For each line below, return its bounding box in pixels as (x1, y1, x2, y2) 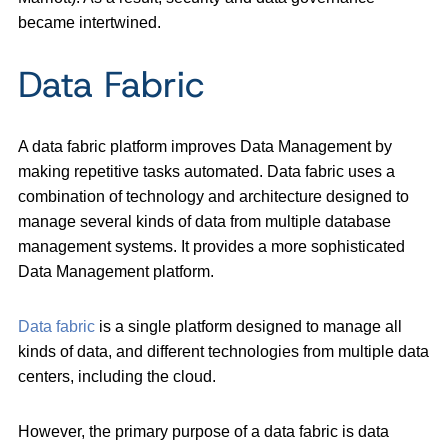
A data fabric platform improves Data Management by (18, 137, 392, 155)
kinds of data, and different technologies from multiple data (18, 342, 429, 360)
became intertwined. (18, 13, 161, 31)
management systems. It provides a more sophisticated (18, 237, 405, 255)
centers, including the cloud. (18, 367, 216, 385)
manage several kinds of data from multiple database (18, 212, 391, 230)
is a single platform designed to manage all (95, 317, 402, 335)
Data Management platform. (18, 262, 214, 280)
